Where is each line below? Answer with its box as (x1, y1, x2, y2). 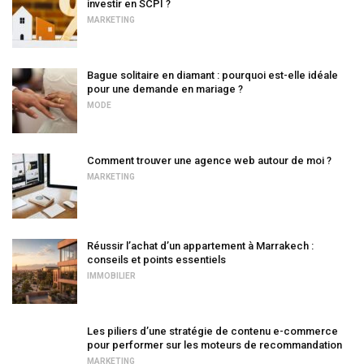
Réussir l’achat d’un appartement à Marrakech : (87, 240, 314, 252)
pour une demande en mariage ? (87, 83, 243, 95)
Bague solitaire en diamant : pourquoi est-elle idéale (87, 69, 338, 81)
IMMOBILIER (87, 271, 136, 280)
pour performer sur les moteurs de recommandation (87, 339, 342, 351)
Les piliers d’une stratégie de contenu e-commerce (87, 325, 338, 337)
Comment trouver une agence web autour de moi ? (87, 154, 331, 167)
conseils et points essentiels (87, 253, 226, 266)
